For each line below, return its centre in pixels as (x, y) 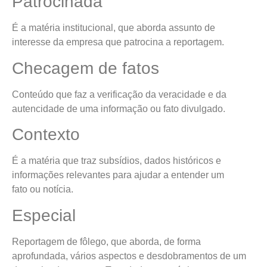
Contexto (46, 135)
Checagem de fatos (86, 68)
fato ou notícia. (43, 190)
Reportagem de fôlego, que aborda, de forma (106, 241)
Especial (44, 215)
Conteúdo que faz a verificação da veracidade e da (119, 94)
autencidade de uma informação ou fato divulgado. (119, 108)
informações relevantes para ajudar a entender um (118, 175)
